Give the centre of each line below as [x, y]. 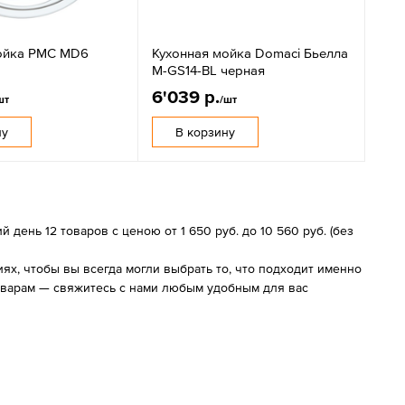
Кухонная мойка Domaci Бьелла [250, 52]
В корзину [205, 132]
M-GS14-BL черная [208, 70]
